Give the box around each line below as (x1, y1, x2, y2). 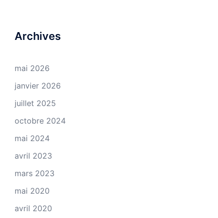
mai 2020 (15, 186, 50, 196)
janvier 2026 (15, 81, 61, 91)
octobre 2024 (15, 116, 66, 126)
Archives (15, 30, 61, 42)
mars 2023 (15, 168, 54, 178)
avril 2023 (15, 151, 52, 161)
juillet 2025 (15, 98, 56, 108)
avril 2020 (15, 203, 52, 213)
